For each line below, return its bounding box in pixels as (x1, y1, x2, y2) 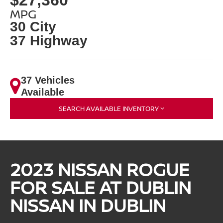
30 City (10, 18, 57, 34)
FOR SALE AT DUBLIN (10, 175, 192, 200)
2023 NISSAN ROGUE (10, 157, 190, 182)
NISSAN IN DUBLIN (10, 193, 166, 218)
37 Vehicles (21, 74, 75, 86)
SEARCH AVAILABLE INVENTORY (59, 104, 159, 113)
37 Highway (10, 32, 88, 48)
